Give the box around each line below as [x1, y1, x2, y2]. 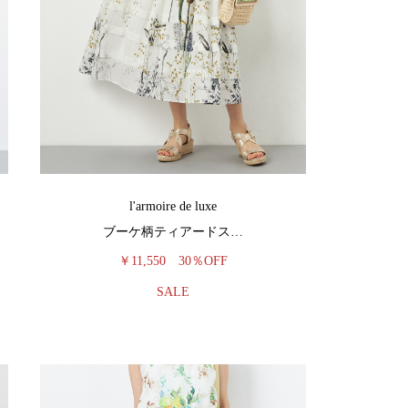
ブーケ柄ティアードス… [103, 225, 243, 239]
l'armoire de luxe [129, 199, 217, 213]
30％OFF [178, 254, 228, 268]
